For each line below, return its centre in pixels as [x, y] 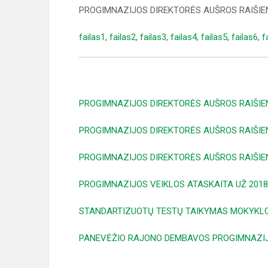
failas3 [153, 37]
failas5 [214, 37]
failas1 [92, 37]
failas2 [123, 37]
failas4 [184, 37]
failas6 [245, 37]
